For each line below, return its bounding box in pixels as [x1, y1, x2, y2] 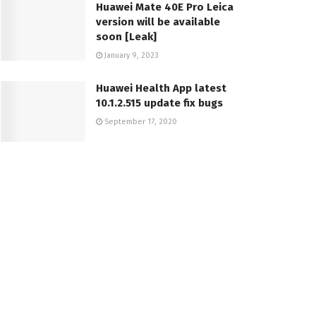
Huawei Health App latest [96, 81, 226, 95]
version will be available [96, 15, 220, 28]
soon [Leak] [96, 30, 157, 43]
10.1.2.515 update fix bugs [96, 96, 223, 109]
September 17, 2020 [102, 116, 177, 126]
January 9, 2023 [102, 50, 159, 60]
